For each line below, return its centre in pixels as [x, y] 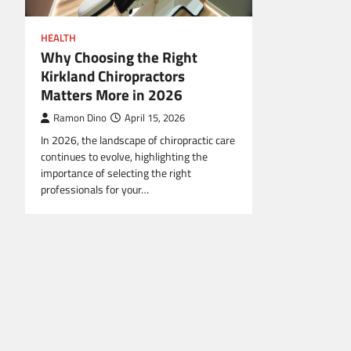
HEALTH [58, 38]
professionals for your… [95, 190]
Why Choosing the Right [119, 57]
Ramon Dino [80, 118]
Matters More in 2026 [112, 95]
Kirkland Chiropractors [113, 76]
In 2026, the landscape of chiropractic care [138, 141]
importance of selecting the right [116, 174]
